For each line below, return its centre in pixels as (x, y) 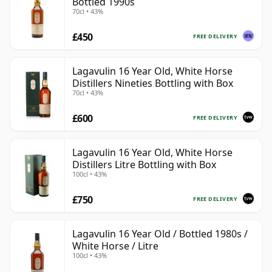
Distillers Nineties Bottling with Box (153, 83)
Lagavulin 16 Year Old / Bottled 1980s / (160, 234)
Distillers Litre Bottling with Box (144, 165)
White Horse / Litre (115, 246)
